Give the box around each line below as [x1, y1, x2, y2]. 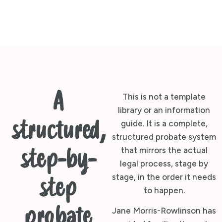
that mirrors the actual [120, 145, 208, 155]
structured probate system [112, 131, 216, 142]
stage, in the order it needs [112, 171, 216, 182]
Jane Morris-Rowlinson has [112, 206, 216, 216]
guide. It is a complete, [120, 118, 208, 128]
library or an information [118, 105, 210, 115]
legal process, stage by [120, 158, 208, 168]
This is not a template [122, 91, 206, 102]
